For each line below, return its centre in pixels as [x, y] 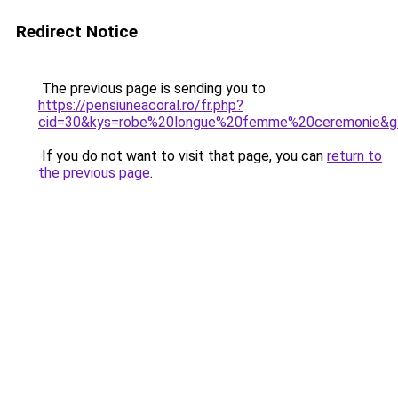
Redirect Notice [77, 32]
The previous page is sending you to [152, 88]
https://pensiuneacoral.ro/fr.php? [141, 105]
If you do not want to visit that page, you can [183, 156]
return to [354, 156]
